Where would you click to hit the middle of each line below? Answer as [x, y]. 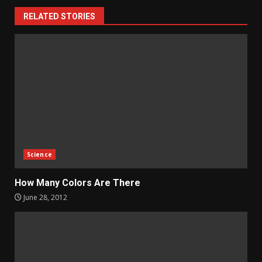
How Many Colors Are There [77, 183]
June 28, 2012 [44, 198]
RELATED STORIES [59, 17]
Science [39, 155]
